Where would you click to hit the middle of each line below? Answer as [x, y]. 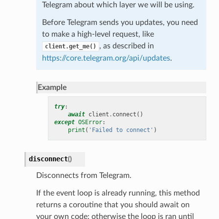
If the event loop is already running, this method [118, 193]
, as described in [126, 46]
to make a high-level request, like [98, 34]
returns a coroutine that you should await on [113, 205]
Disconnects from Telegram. [84, 175]
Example [52, 87]
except [64, 122]
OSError [90, 122]
